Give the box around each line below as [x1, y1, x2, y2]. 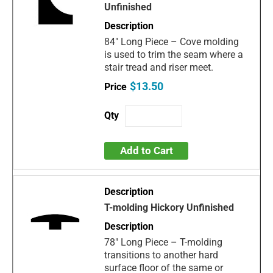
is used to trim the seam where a [104, 48, 244, 60]
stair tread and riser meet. [104, 61, 214, 73]
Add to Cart [119, 144, 173, 157]
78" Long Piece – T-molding [104, 236, 223, 248]
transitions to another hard [104, 249, 219, 261]
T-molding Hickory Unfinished [104, 201, 235, 213]
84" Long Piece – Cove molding [104, 35, 239, 48]
